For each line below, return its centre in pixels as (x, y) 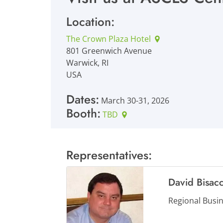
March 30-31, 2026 (134, 101)
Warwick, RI (87, 63)
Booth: (83, 113)
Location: (90, 22)
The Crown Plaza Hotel (109, 39)
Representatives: (109, 155)
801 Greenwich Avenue (109, 51)
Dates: (83, 99)
